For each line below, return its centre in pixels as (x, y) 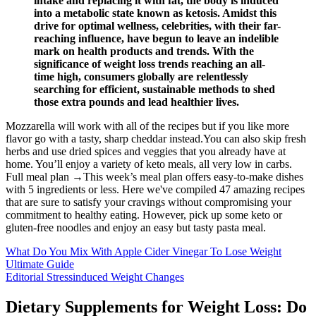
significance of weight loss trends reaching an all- (150, 63)
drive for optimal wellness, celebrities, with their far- (157, 25)
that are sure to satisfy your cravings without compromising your (148, 202)
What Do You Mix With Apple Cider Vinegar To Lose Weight (144, 251)
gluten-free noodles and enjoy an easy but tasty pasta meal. (136, 227)
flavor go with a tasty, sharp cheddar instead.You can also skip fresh (156, 138)
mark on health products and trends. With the (144, 51)
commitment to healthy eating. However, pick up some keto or (144, 214)
